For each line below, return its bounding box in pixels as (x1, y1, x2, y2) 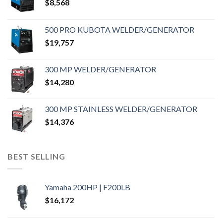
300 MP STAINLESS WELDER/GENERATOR (45, 104, 197, 114)
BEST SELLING (7, 152, 65, 162)
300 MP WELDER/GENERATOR (45, 64, 156, 74)
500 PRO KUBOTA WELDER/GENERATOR (45, 25, 194, 35)
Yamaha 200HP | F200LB (45, 182, 130, 192)
